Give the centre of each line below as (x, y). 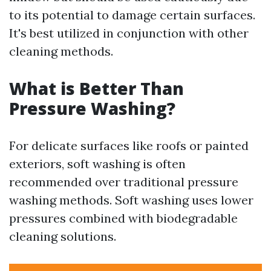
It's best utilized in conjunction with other (129, 33)
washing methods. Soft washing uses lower (131, 200)
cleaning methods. (61, 51)
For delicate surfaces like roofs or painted (129, 145)
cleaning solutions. (63, 236)
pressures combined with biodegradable (123, 218)
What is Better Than (96, 88)
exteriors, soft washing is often (97, 164)
